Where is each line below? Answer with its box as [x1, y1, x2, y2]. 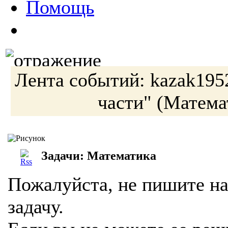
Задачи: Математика [41, 149, 165, 162]
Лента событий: [14, 69, 150, 91]
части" [97, 92, 152, 113]
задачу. [8, 196, 64, 217]
